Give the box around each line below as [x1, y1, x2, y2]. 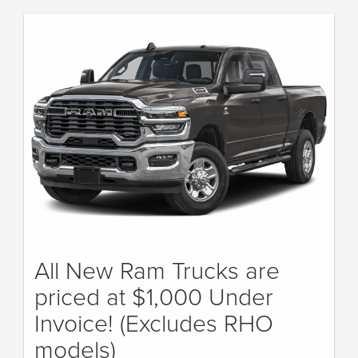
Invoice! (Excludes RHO [34, 305, 273, 339]
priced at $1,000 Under [34, 279, 273, 312]
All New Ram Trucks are [34, 253, 280, 286]
